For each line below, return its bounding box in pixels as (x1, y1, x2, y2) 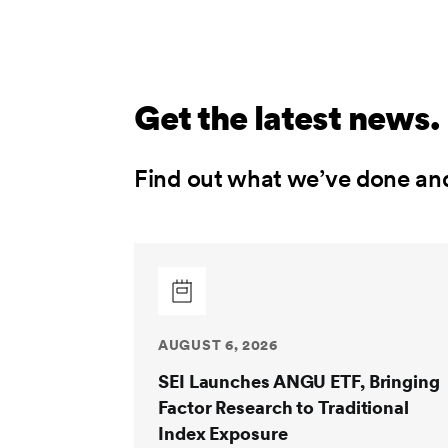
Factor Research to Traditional (158, 397, 409, 418)
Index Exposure (158, 423, 288, 444)
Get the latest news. (134, 98, 440, 138)
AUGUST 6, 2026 (158, 337, 278, 353)
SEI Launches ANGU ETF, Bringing (158, 371, 440, 392)
